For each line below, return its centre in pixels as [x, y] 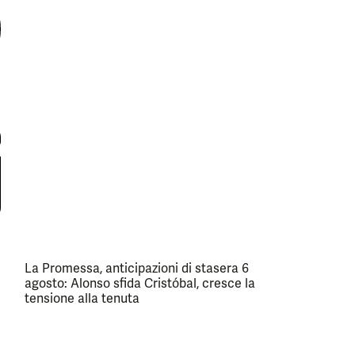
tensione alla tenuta [82, 299]
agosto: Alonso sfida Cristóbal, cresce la [140, 284]
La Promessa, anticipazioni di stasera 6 [137, 269]
